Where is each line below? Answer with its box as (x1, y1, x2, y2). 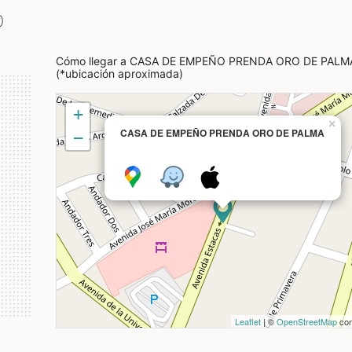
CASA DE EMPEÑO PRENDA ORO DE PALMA (119, 126, 324, 140)
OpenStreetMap (277, 315, 337, 328)
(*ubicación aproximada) (55, 67, 183, 80)
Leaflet (235, 315, 261, 328)
